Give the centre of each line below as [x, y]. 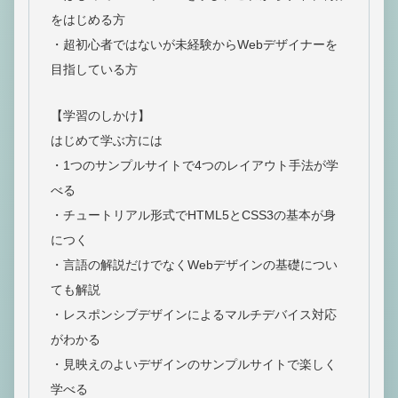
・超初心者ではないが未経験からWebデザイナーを [194, 44]
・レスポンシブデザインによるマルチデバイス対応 [194, 314]
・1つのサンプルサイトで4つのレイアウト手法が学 [195, 165]
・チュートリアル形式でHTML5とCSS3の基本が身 [193, 215]
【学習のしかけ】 [100, 115]
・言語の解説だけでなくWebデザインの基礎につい [194, 264]
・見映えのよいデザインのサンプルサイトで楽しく [194, 364]
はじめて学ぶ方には [107, 140]
